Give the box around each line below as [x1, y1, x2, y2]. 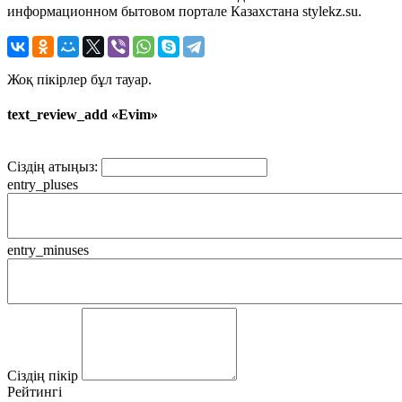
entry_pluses [7, 177, 78, 193]
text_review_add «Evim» [7, 107, 158, 123]
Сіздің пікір [7, 368, 78, 384]
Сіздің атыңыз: [7, 159, 98, 175]
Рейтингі [7, 384, 62, 400]
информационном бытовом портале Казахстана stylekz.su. [7, 3, 362, 19]
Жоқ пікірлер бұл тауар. [7, 71, 152, 87]
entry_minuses [7, 242, 89, 258]
